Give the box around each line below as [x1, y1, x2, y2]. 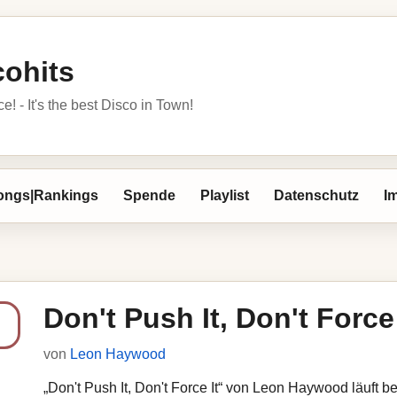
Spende [123, 188, 175, 203]
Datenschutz [274, 188, 359, 203]
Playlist [200, 188, 249, 203]
